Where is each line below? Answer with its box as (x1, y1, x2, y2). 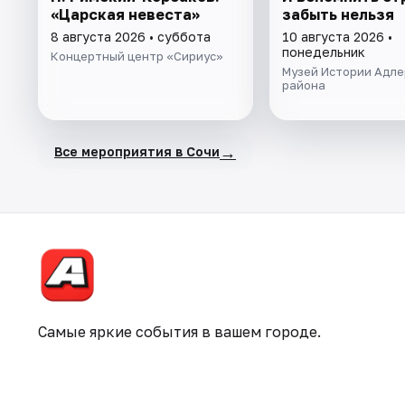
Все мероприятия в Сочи (54, 144, 220, 160)
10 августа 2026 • (281, 28, 392, 44)
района (281, 77, 325, 92)
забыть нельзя (281, 5, 394, 24)
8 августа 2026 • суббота (51, 28, 211, 44)
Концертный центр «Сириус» (51, 48, 223, 63)
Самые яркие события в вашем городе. (38, 323, 321, 341)
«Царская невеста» (51, 5, 200, 24)
